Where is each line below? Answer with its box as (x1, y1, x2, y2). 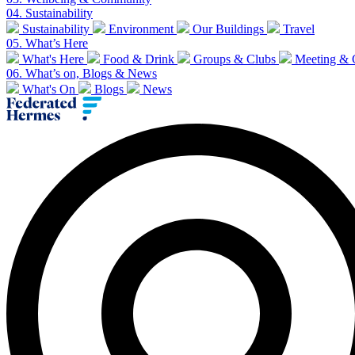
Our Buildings (193, 21, 264, 36)
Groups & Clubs (193, 52, 276, 66)
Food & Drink (103, 52, 174, 66)
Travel (283, 21, 315, 36)
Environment (109, 21, 174, 36)
